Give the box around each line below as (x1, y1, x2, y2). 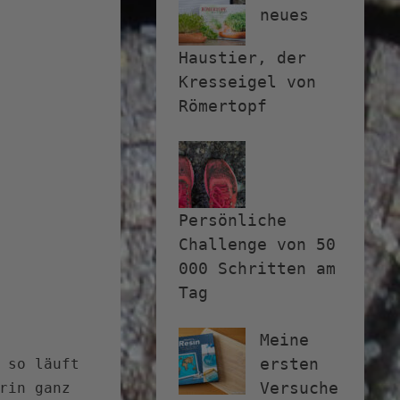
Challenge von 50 (179, 235, 336, 254)
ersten (260, 354, 319, 374)
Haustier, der (179, 48, 306, 68)
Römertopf (179, 96, 267, 116)
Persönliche (179, 211, 287, 230)
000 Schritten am (179, 259, 336, 279)
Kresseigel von (179, 72, 316, 92)
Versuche (260, 379, 338, 398)
